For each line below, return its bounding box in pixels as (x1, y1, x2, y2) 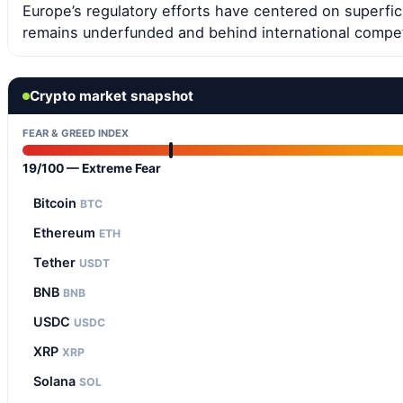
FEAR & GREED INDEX (22, 127, 129, 140)
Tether (33, 255, 79, 271)
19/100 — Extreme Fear (22, 161, 161, 176)
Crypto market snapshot (30, 87, 193, 105)
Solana (33, 373, 79, 390)
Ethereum (33, 225, 99, 241)
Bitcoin (33, 195, 80, 211)
